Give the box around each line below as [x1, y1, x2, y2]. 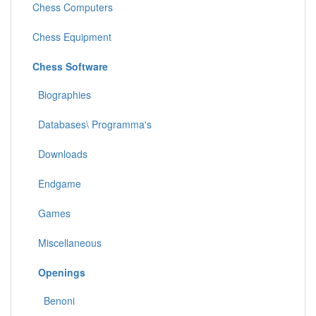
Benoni [32, 293, 75, 308]
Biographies [32, 87, 91, 102]
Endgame [32, 176, 81, 190]
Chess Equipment [32, 29, 111, 44]
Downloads [32, 146, 87, 161]
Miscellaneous [32, 235, 102, 250]
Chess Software [32, 59, 108, 73]
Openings [38, 265, 85, 279]
